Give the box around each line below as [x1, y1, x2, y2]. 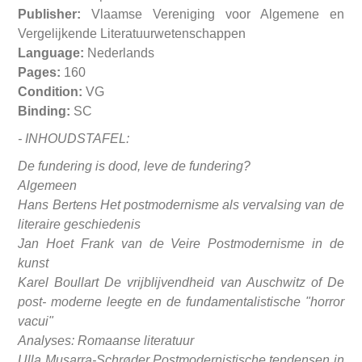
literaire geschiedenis [18, 217, 141, 232]
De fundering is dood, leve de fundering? [18, 159, 251, 174]
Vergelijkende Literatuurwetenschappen [18, 27, 246, 41]
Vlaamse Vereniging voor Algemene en [81, 7, 344, 22]
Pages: [18, 65, 61, 80]
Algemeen [18, 179, 78, 193]
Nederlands [84, 46, 155, 61]
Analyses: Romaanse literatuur [18, 334, 195, 348]
